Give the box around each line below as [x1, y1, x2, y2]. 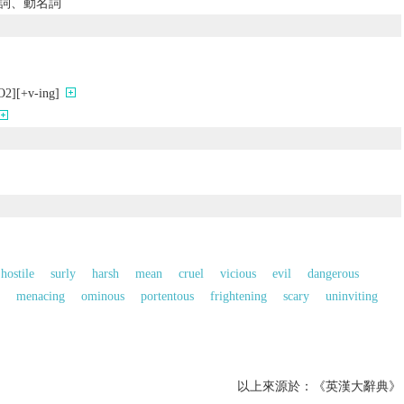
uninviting [325, 289, 378, 303]
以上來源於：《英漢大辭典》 [236, 379, 401, 393]
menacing [15, 289, 65, 303]
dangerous [307, 266, 359, 280]
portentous [140, 289, 194, 303]
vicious [219, 266, 256, 280]
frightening [209, 289, 267, 303]
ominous [80, 289, 124, 303]
